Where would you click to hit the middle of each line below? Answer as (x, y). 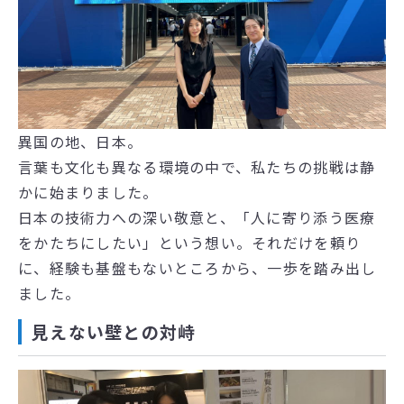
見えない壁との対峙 (114, 332)
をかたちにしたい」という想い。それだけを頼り (190, 243)
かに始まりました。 (88, 193)
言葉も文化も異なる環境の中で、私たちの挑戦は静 (197, 167)
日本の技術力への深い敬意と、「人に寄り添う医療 (197, 218)
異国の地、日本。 (81, 142)
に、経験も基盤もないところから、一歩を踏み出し (197, 268)
